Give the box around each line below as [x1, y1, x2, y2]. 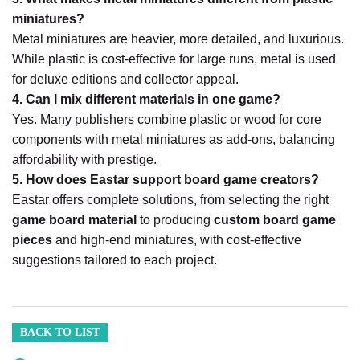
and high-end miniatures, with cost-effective [52, 233, 301, 247]
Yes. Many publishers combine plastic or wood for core [12, 112, 321, 127]
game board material [12, 213, 137, 227]
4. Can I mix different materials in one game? [12, 92, 280, 107]
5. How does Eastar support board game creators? [12, 173, 319, 187]
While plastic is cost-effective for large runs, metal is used [12, 52, 336, 67]
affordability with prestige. [12, 153, 157, 167]
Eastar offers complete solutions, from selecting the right [12, 193, 329, 207]
